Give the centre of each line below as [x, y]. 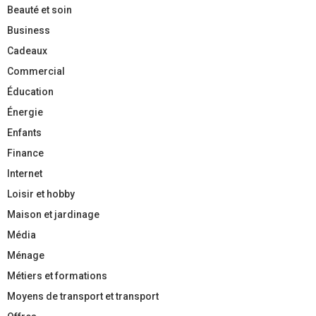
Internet [25, 174]
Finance [25, 153]
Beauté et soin [39, 10]
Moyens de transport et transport [83, 297]
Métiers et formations [57, 276]
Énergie [25, 113]
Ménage [26, 256]
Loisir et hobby [41, 194]
